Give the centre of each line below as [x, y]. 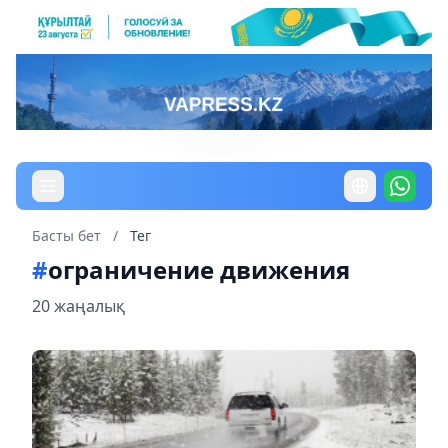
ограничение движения [199, 269]
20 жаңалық [78, 305]
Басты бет [66, 235]
